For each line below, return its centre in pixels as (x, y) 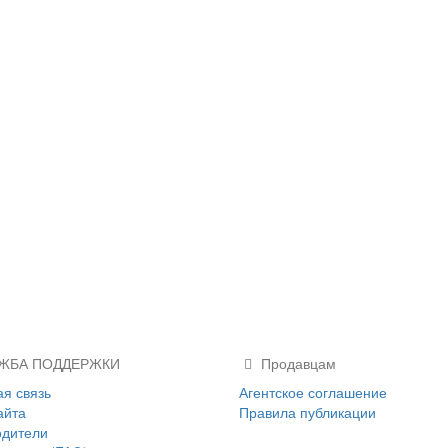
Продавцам (296, 363)
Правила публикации (307, 412)
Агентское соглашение (313, 392)
